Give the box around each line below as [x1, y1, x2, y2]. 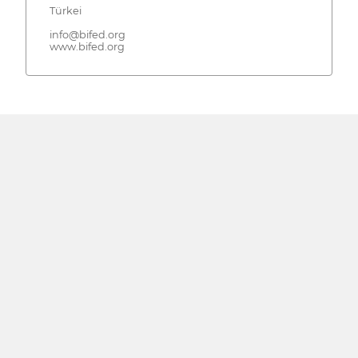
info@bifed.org [49, 28, 125, 41]
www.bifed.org [49, 40, 125, 53]
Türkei [49, 4, 82, 17]
